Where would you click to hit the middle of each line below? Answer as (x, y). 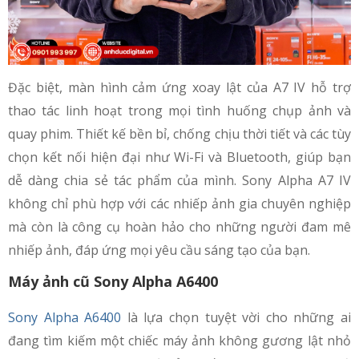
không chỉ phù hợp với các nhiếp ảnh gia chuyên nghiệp (179, 203)
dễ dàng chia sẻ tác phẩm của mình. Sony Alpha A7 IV (179, 180)
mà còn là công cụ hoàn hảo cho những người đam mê (179, 226)
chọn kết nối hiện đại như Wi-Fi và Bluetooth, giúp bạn (179, 157)
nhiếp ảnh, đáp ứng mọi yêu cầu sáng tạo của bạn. (159, 250)
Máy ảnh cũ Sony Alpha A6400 (113, 281)
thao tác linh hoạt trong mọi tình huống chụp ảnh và (179, 110)
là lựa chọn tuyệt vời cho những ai (236, 317)
